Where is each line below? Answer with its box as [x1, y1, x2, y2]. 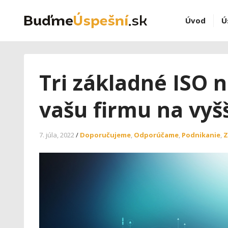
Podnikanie [182, 130, 220, 139]
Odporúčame [134, 130, 179, 139]
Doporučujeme [80, 130, 131, 139]
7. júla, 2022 [39, 130, 74, 139]
